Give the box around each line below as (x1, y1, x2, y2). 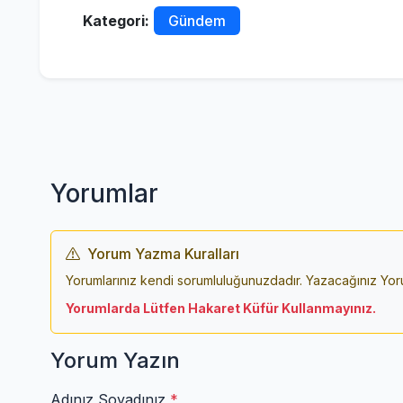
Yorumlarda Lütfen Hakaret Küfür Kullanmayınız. (66, 300, 376, 317)
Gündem (168, 12, 226, 31)
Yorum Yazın (50, 347, 180, 374)
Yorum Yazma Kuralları (87, 245, 239, 264)
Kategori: (83, 12, 149, 31)
